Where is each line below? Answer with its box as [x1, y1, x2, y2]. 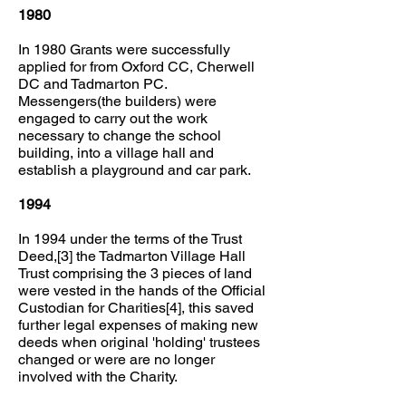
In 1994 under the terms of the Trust [18, 230, 242, 247]
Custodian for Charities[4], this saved [18, 299, 254, 316]
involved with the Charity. [18, 368, 178, 385]
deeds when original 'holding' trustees [18, 333, 260, 351]
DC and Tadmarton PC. [18, 75, 167, 92]
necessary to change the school [18, 127, 221, 144]
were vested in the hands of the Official [18, 282, 266, 299]
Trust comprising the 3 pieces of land [18, 265, 252, 282]
